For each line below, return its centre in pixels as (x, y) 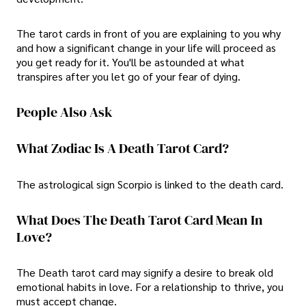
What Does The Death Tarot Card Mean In (140, 220)
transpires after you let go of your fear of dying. (128, 76)
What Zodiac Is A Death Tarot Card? (123, 149)
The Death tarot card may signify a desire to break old (145, 273)
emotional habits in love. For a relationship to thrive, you (150, 287)
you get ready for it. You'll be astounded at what (130, 62)
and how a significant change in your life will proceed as (146, 48)
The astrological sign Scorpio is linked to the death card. (150, 184)
